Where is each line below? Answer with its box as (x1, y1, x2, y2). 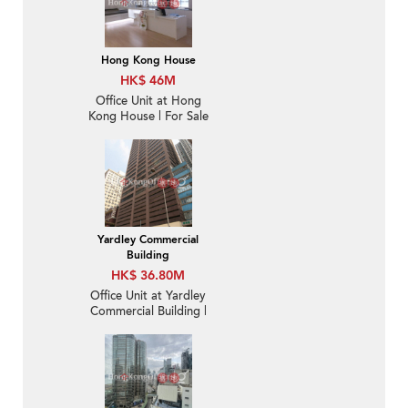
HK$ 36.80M (111, 267, 185, 285)
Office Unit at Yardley (90, 288, 206, 305)
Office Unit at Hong (95, 93, 201, 110)
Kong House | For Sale (87, 108, 209, 126)
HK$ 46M (120, 72, 176, 90)
